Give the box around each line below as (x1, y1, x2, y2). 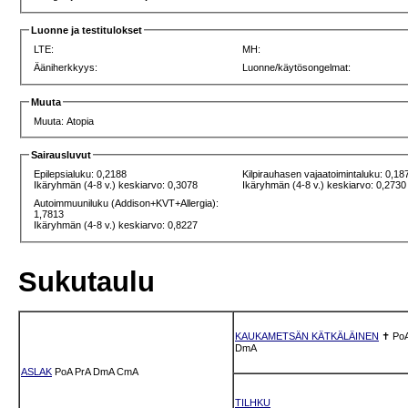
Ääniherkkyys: (34, 61, 98, 73)
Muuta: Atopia (34, 115, 95, 127)
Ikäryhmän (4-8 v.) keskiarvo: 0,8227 (34, 219, 199, 231)
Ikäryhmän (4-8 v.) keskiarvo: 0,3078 (34, 179, 199, 191)
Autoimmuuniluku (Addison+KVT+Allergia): (34, 198, 219, 209)
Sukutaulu (18, 266, 155, 299)
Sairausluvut (31, 149, 92, 161)
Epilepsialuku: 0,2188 (34, 168, 127, 180)
